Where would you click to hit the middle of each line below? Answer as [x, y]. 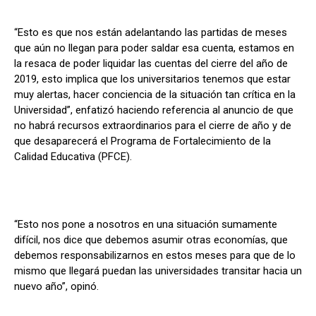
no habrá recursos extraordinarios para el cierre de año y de [153, 125]
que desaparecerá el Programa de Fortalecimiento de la [142, 141]
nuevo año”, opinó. [56, 286]
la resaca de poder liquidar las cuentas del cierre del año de [151, 63]
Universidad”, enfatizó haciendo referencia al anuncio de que [154, 110]
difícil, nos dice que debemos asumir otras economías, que [151, 239]
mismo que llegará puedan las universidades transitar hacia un [158, 271]
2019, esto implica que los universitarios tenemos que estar [152, 79]
